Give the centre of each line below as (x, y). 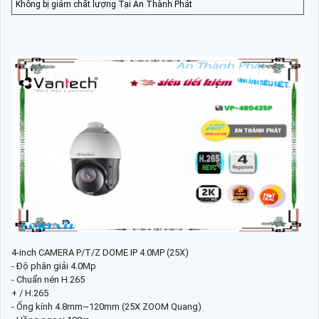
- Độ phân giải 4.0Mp (54, 266)
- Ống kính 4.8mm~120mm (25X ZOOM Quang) (106, 306)
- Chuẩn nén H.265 (48, 279)
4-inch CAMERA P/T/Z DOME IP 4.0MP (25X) (100, 252)
